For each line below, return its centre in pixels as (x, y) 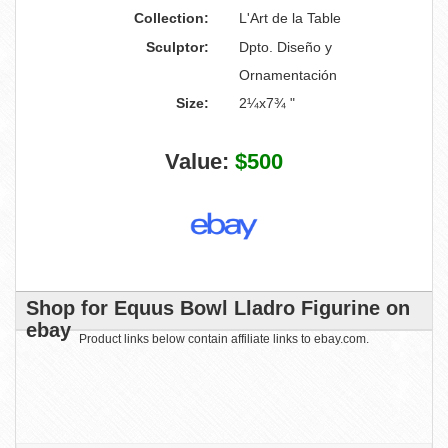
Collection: (171, 18)
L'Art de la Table (290, 18)
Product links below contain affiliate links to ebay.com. (224, 339)
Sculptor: (177, 47)
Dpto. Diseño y (285, 47)
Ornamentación (288, 75)
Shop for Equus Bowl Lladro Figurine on (218, 308)
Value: (200, 161)
